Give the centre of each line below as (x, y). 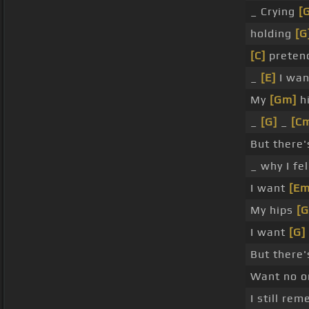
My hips (273, 210)
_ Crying (274, 12)
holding (272, 34)
